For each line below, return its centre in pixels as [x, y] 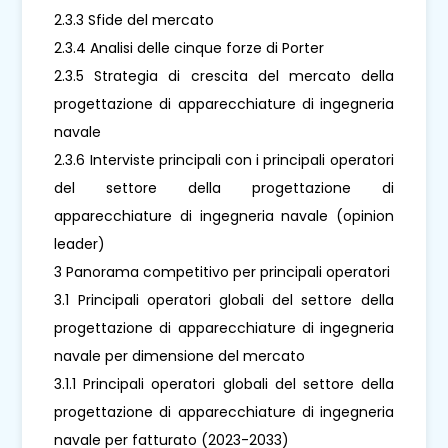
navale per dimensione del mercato [180, 355]
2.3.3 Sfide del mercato [134, 19]
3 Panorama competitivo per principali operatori [222, 271]
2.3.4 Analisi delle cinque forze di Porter [189, 47]
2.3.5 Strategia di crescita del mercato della [224, 75]
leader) [80, 243]
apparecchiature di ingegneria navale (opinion [224, 215]
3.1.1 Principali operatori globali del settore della [224, 383]
